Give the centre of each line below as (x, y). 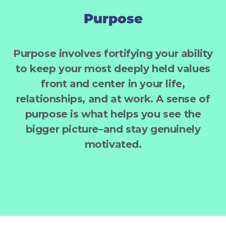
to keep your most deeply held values (113, 69)
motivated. (113, 145)
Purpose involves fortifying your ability (113, 54)
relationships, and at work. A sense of (113, 99)
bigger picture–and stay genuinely (113, 129)
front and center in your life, (113, 84)
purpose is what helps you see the (113, 114)
